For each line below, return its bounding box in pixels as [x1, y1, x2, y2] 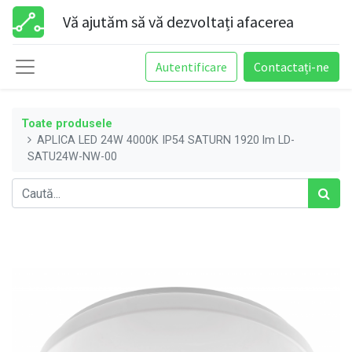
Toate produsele [21, 116, 112, 130]
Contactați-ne [254, 59, 329, 75]
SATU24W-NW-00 [27, 149, 117, 163]
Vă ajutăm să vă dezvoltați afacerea [63, 12, 294, 31]
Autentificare [156, 59, 227, 75]
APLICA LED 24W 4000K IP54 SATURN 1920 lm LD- [37, 133, 295, 147]
